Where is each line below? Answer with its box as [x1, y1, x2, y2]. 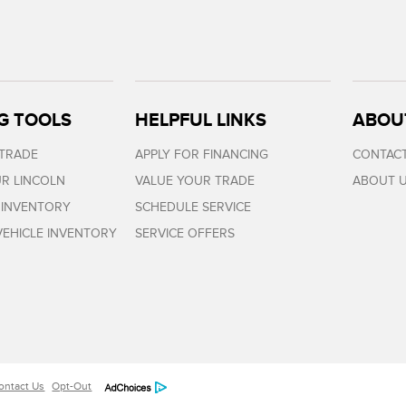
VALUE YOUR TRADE [135, 174, 256, 188]
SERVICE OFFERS [135, 227, 236, 240]
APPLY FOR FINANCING [135, 148, 269, 161]
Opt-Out [52, 380, 92, 392]
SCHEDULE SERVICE [135, 200, 252, 214]
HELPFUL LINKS [135, 110, 267, 130]
